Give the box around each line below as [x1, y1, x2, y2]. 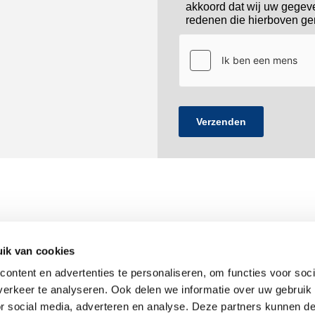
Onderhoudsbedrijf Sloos [20, 266, 145, 278]
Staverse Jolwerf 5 [20, 283, 112, 296]
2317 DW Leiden [20, 301, 105, 314]
